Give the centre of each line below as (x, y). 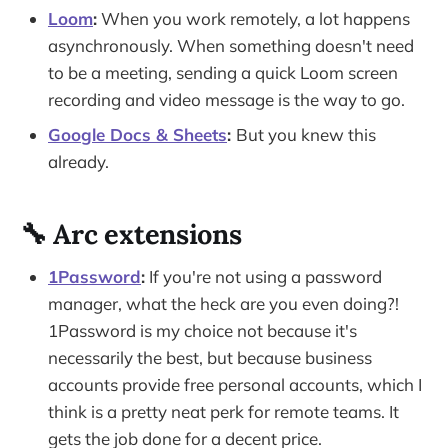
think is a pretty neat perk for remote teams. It (223, 412)
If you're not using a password (263, 277)
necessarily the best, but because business (210, 358)
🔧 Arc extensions (131, 233)
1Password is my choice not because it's (202, 331)
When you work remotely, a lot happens (253, 18)
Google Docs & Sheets (137, 134)
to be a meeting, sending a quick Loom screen (223, 72)
